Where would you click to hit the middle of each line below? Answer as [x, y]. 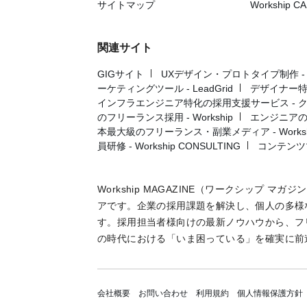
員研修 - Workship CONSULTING [169, 146]
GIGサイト [121, 74]
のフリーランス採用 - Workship [165, 117]
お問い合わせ [163, 294]
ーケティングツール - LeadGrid [165, 88]
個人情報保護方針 [270, 294]
